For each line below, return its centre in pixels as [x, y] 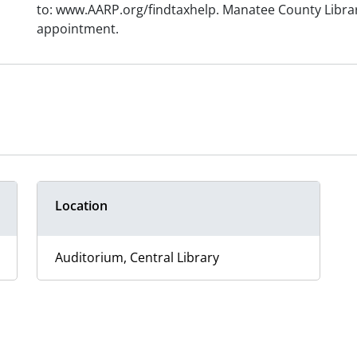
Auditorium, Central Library [137, 258]
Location [81, 206]
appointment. [78, 29]
